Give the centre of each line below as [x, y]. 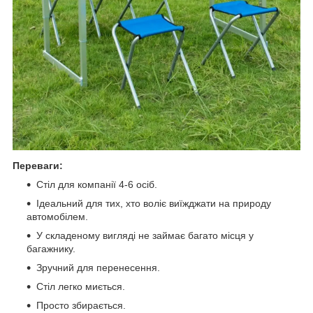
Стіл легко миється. [81, 286]
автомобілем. [57, 216]
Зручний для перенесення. [98, 267]
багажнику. [51, 248]
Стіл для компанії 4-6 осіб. [97, 184]
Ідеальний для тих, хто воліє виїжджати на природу [154, 203]
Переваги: [38, 165]
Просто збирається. [81, 305]
